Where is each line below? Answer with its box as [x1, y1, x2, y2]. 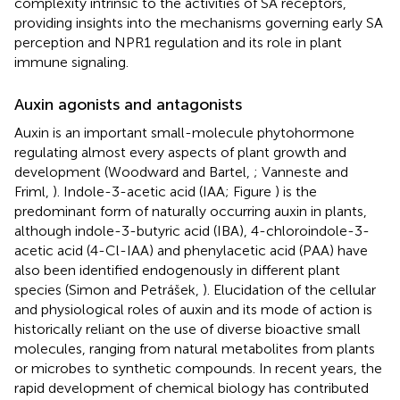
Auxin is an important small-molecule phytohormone [14, 123, 354, 141]
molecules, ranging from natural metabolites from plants [14, 339, 375, 357]
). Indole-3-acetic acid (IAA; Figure [53, 182, 275, 200]
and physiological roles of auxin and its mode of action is [14, 300, 372, 318]
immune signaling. [14, 53, 129, 71]
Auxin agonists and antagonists [14, 94, 242, 114]
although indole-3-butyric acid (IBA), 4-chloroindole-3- [14, 221, 370, 239]
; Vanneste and [254, 162, 348, 180]
